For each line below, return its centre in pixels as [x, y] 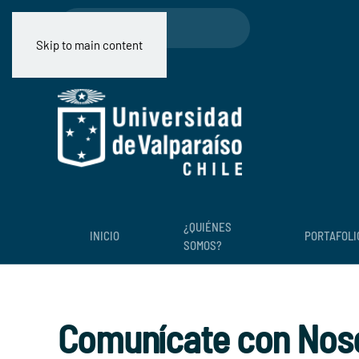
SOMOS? [203, 245]
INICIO [105, 236]
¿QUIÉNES [208, 226]
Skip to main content [89, 45]
